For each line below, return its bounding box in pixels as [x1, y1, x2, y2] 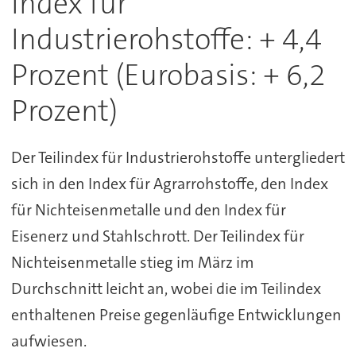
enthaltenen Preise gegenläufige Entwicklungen [10, 304, 342, 326]
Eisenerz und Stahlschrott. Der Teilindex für [10, 226, 304, 247]
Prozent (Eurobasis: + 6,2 [10, 55, 326, 95]
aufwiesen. [10, 331, 87, 352]
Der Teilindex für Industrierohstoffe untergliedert [10, 147, 345, 168]
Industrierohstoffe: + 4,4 [10, 19, 322, 59]
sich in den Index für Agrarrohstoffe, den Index [10, 173, 328, 195]
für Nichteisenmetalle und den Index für [10, 199, 286, 221]
